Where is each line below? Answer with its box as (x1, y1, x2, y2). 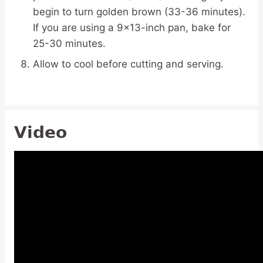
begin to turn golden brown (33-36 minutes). (33, 6, 245, 18)
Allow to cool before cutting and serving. (33, 58, 224, 70)
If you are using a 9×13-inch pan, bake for (33, 22, 231, 33)
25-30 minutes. (33, 38, 106, 49)
